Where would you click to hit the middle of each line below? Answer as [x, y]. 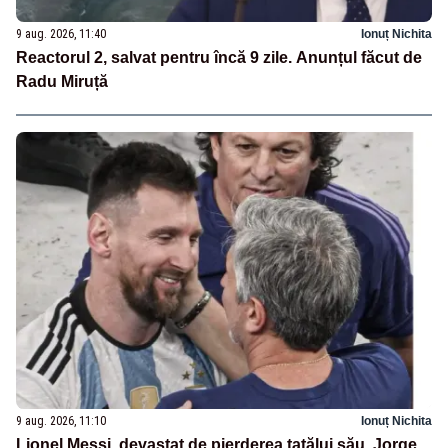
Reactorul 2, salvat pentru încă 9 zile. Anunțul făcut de [219, 58]
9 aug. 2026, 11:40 [61, 34]
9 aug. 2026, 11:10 [61, 420]
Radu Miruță [62, 82]
